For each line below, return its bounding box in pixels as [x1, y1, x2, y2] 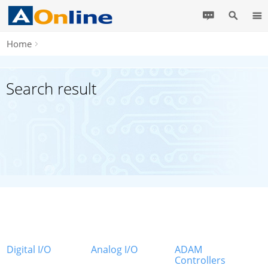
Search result [6, 78, 97, 99]
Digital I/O [7, 243, 51, 256]
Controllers [175, 254, 226, 267]
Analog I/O [90, 243, 138, 256]
